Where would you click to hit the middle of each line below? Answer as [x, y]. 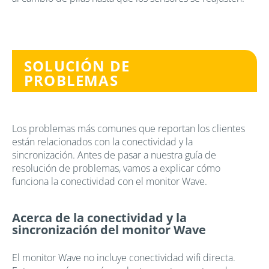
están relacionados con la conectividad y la [102, 141]
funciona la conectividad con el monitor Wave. [110, 181]
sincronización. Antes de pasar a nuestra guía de [114, 155]
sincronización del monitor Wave [109, 229]
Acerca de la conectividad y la [99, 217]
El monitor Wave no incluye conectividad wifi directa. [124, 257]
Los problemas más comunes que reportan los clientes [128, 128]
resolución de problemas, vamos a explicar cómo [116, 168]
